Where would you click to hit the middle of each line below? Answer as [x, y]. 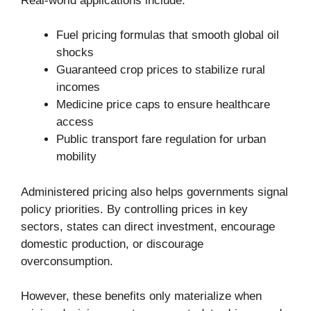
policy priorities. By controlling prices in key [134, 209]
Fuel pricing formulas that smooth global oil [168, 35]
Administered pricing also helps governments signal [154, 192]
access [75, 122]
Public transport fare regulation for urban [161, 140]
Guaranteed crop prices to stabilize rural [161, 70]
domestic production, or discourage [112, 244]
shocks [75, 53]
